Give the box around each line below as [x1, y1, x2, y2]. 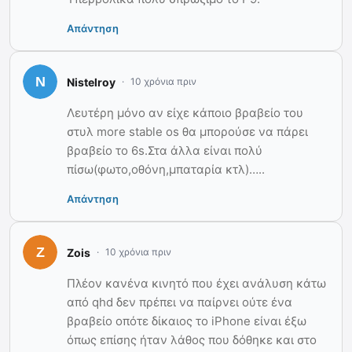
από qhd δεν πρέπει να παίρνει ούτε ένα [67, 295, 292, 310]
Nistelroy [67, 75, 115, 89]
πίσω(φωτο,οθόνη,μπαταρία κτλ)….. [67, 162, 265, 178]
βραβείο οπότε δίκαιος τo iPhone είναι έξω [67, 313, 306, 329]
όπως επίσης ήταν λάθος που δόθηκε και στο [67, 332, 317, 348]
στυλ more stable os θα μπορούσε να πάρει [67, 124, 308, 140]
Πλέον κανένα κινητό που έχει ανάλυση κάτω [67, 276, 326, 291]
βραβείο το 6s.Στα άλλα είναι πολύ [67, 143, 262, 159]
